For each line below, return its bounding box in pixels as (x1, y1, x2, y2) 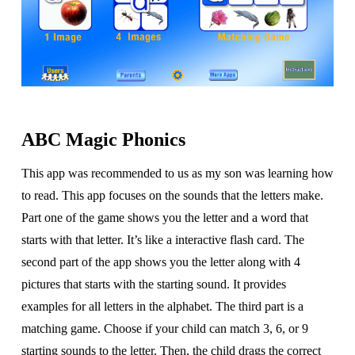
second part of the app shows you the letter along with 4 (21, 255, 300, 269)
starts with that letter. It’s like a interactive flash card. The (21, 233, 304, 247)
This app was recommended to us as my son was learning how (21, 166, 334, 181)
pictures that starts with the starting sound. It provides (21, 277, 286, 292)
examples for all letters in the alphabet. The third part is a (21, 300, 303, 314)
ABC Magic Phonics (21, 129, 185, 151)
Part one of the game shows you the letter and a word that (21, 211, 308, 225)
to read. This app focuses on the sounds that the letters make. (21, 189, 323, 203)
